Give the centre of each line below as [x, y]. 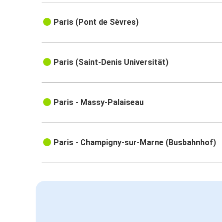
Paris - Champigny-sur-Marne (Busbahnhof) [135, 143]
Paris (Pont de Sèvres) [96, 22]
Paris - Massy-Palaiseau [99, 103]
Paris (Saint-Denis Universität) [111, 62]
